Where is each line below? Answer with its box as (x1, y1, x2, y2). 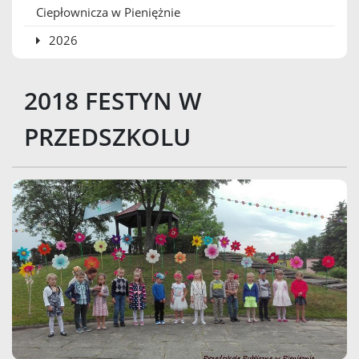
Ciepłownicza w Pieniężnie (36, 4, 180, 20)
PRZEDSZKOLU (24, 120, 191, 153)
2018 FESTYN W (24, 84, 201, 117)
